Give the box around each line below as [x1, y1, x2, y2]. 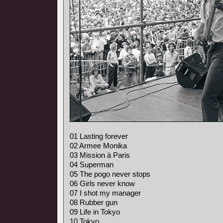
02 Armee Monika [70, 141, 127, 150]
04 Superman [70, 160, 113, 169]
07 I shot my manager [70, 189, 141, 197]
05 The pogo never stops [70, 170, 150, 178]
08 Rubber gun [70, 198, 117, 207]
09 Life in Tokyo [70, 208, 120, 216]
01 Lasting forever [70, 132, 128, 140]
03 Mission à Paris [70, 151, 130, 159]
